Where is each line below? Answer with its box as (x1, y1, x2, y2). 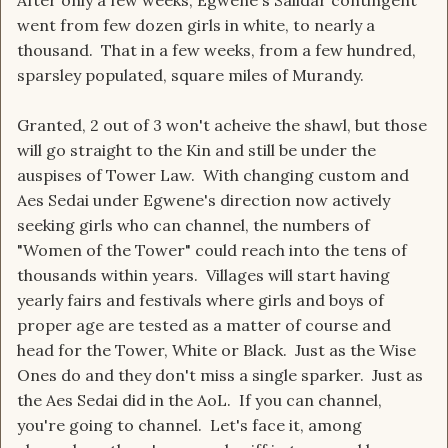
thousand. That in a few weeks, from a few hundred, (17, 40, 416, 61)
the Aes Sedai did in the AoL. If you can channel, (17, 390, 382, 411)
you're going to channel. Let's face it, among (17, 415, 362, 436)
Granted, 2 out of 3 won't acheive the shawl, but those (17, 115, 427, 136)
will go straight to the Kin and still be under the (17, 140, 376, 161)
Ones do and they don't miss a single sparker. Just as (17, 365, 423, 386)
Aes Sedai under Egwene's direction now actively (17, 190, 390, 211)
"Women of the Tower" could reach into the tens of (17, 240, 407, 261)
